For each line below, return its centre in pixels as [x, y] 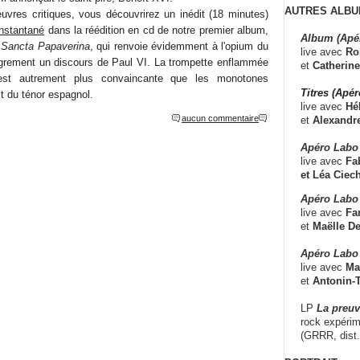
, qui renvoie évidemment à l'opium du [179, 46]
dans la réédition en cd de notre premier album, [157, 30]
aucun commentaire [220, 118]
